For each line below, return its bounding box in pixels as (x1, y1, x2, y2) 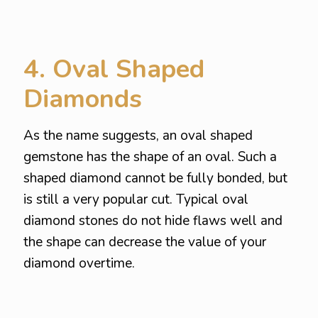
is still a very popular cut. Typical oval (23, 190, 248, 209)
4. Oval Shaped (23, 52, 204, 87)
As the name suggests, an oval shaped (23, 126, 253, 145)
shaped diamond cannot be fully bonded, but (23, 169, 287, 187)
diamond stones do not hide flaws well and (23, 212, 283, 230)
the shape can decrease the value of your (23, 233, 266, 251)
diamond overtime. (23, 254, 135, 273)
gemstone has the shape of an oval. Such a (23, 148, 277, 166)
